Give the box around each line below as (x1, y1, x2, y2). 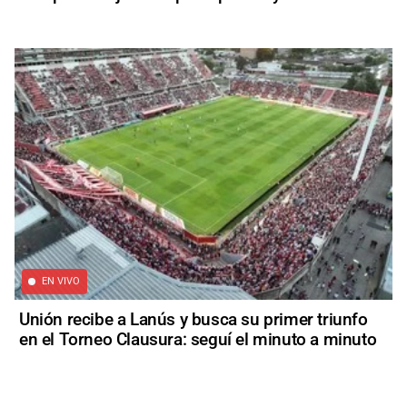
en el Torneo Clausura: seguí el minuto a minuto (19, 328, 377, 350)
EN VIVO (42, 275, 81, 288)
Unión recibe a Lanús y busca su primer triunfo (19, 308, 368, 330)
